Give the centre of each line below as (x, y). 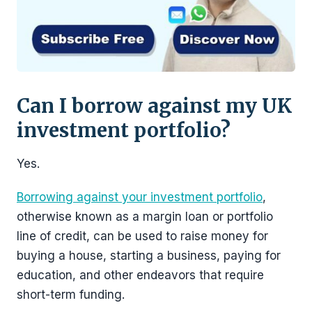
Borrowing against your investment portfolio (140, 197)
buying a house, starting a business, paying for (149, 256)
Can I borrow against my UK (154, 106)
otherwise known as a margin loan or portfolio (145, 217)
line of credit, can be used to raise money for (142, 236)
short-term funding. (71, 295)
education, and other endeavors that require (140, 275)
